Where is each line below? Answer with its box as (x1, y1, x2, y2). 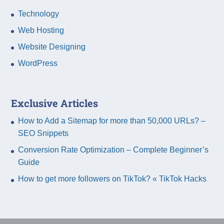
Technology (18, 9, 59, 18)
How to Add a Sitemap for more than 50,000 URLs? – (18, 116, 206, 125)
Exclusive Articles (11, 96, 98, 110)
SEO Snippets (18, 129, 69, 138)
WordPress (18, 59, 58, 68)
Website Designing (18, 42, 86, 51)
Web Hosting (18, 26, 64, 35)
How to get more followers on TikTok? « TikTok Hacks (18, 174, 207, 183)
